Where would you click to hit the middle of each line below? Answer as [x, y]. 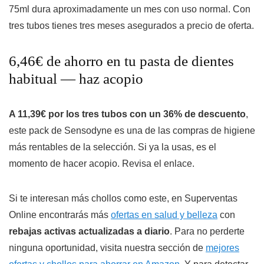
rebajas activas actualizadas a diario [89, 232]
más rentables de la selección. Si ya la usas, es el [113, 147]
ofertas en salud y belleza [164, 215]
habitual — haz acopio [76, 79]
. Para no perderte [207, 232]
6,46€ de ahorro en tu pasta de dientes [121, 61]
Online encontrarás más [60, 215]
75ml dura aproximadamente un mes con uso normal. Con [130, 9]
